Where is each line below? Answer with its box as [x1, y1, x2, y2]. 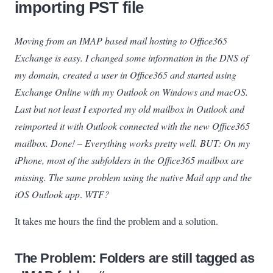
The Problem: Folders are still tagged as [15, 250, 255, 266]
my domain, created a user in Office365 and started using [15, 68, 236, 81]
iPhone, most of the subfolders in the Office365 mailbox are [15, 153, 244, 166]
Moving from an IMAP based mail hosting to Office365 [15, 34, 227, 47]
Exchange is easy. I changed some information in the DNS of [15, 51, 248, 64]
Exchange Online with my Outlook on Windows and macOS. [15, 85, 248, 98]
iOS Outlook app [15, 187, 80, 200]
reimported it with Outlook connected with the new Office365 [15, 119, 250, 132]
